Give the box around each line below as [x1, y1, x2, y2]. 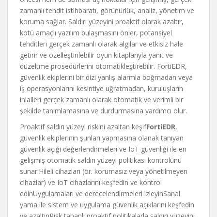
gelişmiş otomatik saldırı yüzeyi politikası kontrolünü [20, 155, 182, 165]
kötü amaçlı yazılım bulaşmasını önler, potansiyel [20, 28, 172, 37]
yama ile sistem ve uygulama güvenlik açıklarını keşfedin [20, 200, 194, 209]
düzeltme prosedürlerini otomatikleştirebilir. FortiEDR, [20, 62, 187, 71]
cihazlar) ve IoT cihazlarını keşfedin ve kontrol [20, 178, 162, 187]
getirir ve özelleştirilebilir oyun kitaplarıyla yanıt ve [20, 50, 173, 60]
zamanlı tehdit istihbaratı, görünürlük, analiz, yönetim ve [20, 6, 194, 15]
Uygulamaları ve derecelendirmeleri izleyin [33, 189, 163, 198]
